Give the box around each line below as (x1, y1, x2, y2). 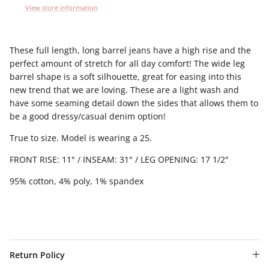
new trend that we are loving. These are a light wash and (10, 83, 239, 95)
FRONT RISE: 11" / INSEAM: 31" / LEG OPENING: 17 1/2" (10, 153, 229, 165)
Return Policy (10, 249, 65, 261)
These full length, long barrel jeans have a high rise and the (10, 44, 251, 56)
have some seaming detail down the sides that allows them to (10, 97, 258, 109)
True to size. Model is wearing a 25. (10, 131, 152, 144)
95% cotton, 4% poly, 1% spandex (10, 175, 144, 187)
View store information (25, 2, 98, 12)
